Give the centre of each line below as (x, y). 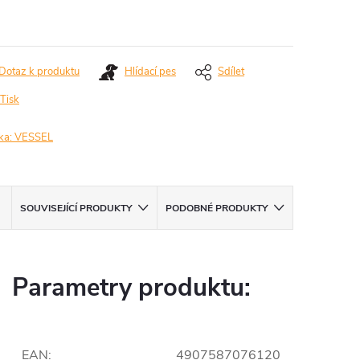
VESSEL (34, 137)
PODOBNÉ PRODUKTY (217, 208)
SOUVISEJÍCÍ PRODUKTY (76, 208)
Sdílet (231, 72)
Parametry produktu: (131, 288)
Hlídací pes (150, 72)
